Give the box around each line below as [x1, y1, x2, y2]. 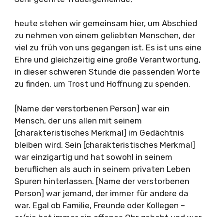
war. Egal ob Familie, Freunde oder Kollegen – [15, 200, 185, 210]
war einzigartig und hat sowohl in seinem [15, 152, 172, 162]
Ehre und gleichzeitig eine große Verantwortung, [15, 55, 201, 64]
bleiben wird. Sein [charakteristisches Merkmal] [15, 139, 195, 150]
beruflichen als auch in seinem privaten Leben [15, 164, 190, 174]
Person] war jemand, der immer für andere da [15, 188, 188, 198]
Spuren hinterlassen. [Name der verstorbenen [15, 176, 189, 186]
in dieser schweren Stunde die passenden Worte [15, 67, 200, 77]
